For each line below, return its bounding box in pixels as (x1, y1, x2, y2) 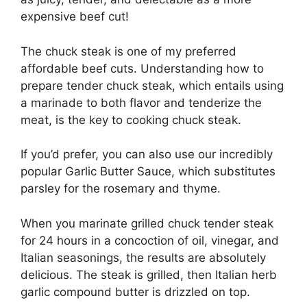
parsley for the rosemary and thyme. (21, 182, 221, 196)
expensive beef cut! (21, 10, 129, 24)
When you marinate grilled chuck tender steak (21, 216, 273, 230)
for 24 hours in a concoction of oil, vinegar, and (21, 233, 279, 247)
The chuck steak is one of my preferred (21, 44, 236, 58)
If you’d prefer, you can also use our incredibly (21, 147, 273, 162)
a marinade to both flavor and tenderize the (21, 95, 262, 110)
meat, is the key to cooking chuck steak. (21, 112, 241, 127)
